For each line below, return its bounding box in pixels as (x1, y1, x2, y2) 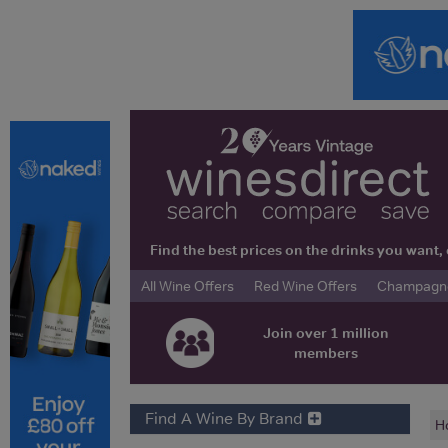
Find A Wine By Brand (145, 407, 303, 428)
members (293, 343, 358, 362)
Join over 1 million (262, 323, 389, 342)
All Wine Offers (141, 276, 234, 295)
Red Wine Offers (254, 276, 357, 295)
